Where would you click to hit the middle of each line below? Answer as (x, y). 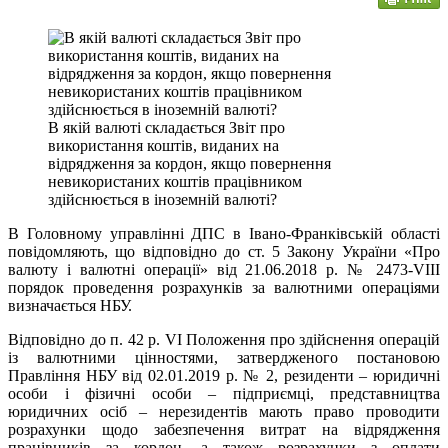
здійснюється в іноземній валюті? (162, 199)
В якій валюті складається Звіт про (166, 127)
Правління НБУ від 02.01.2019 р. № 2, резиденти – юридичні (224, 375)
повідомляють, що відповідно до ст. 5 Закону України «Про (224, 251)
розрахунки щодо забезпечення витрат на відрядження (224, 429)
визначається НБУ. (70, 305)
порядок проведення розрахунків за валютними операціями (224, 287)
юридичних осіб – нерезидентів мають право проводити (224, 411)
